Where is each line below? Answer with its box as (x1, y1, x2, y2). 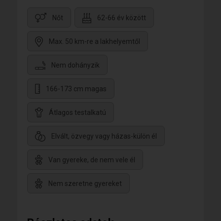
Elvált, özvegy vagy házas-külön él (51, 132, 157, 141)
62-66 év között (97, 14, 146, 22)
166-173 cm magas (46, 85, 107, 93)
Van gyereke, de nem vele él (48, 156, 135, 164)
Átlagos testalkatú (49, 109, 106, 117)
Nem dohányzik (51, 61, 100, 70)
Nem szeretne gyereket (48, 180, 122, 188)
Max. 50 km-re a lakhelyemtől (49, 37, 140, 46)
